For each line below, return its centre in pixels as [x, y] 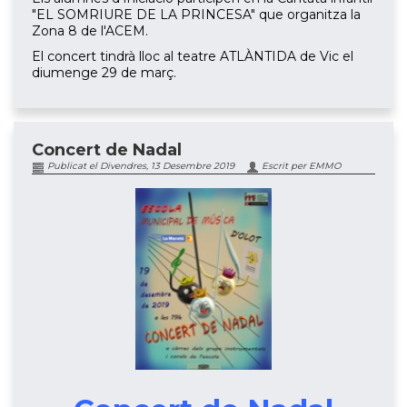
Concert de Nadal [107, 150]
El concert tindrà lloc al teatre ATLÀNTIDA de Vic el [193, 57]
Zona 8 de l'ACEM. [90, 31]
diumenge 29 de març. [104, 73]
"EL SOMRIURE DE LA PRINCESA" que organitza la [196, 15]
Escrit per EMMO [300, 166]
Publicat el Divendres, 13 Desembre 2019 [139, 166]
